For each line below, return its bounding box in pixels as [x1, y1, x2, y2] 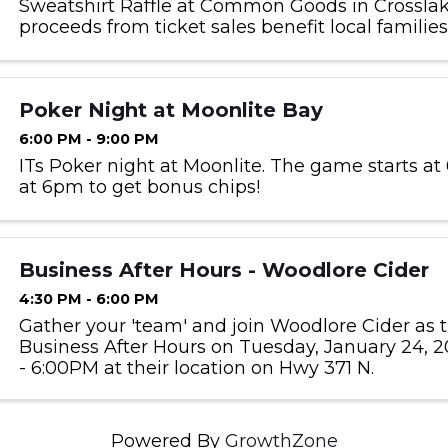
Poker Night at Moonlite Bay [18, 98, 323, 123]
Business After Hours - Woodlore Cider [18, 258, 429, 283]
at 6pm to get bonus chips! [18, 176, 260, 199]
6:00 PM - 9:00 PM [18, 130, 159, 149]
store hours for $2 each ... [18, 58, 239, 81]
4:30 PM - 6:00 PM [18, 290, 159, 309]
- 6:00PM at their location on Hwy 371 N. [18, 357, 374, 380]
